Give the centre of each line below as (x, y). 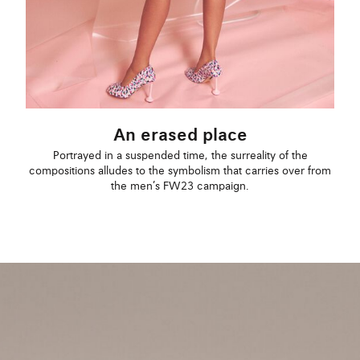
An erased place (180, 136)
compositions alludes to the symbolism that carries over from (180, 171)
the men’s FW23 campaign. (180, 186)
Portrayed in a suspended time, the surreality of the (180, 155)
